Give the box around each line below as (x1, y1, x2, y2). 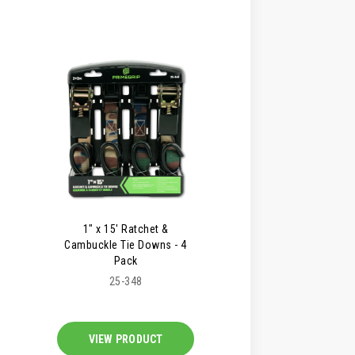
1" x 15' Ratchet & (82, 223, 169, 236)
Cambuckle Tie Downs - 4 (64, 239, 187, 252)
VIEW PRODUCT (88, 333, 163, 345)
